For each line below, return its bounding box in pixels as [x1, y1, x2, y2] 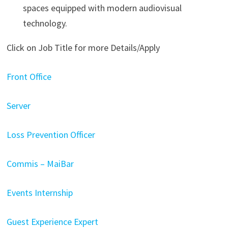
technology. [22, 17, 67, 29]
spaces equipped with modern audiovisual [22, 2, 182, 14]
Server [6, 99, 31, 111]
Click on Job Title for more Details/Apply [6, 41, 160, 53]
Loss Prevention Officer [6, 128, 95, 140]
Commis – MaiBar [6, 157, 74, 169]
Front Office [6, 70, 51, 82]
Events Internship [6, 186, 73, 198]
